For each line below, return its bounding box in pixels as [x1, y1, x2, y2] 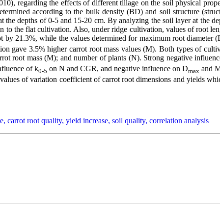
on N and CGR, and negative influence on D [47, 64, 188, 73]
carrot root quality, [7, 116, 64, 125]
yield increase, [66, 116, 110, 125]
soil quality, [112, 116, 147, 125]
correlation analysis [149, 116, 209, 125]
